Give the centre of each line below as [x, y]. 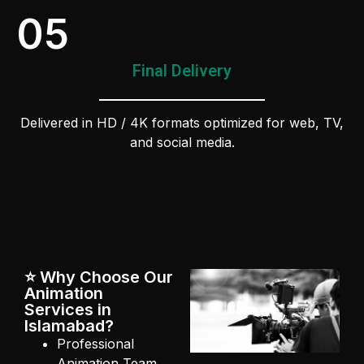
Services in [68, 310]
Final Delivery [182, 70]
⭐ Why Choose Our [99, 277]
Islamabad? [69, 326]
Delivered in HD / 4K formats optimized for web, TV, [182, 122]
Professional [95, 344]
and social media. [182, 142]
